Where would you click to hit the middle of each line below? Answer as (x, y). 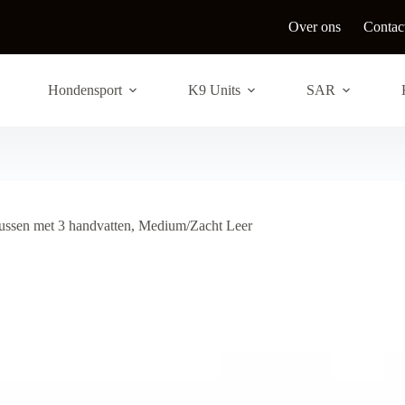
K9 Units (214, 90)
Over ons (315, 27)
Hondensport (85, 90)
